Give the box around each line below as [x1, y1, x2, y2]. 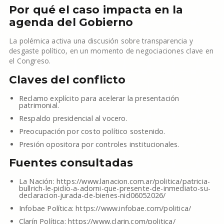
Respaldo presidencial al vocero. [18, 113, 127, 123]
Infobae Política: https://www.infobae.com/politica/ [18, 203, 191, 213]
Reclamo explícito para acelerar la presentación [18, 93, 179, 103]
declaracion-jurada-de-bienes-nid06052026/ [18, 190, 166, 200]
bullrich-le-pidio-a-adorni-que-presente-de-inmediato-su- [18, 183, 211, 193]
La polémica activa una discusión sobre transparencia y [8, 36, 193, 45]
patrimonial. [18, 100, 59, 110]
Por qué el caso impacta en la [8, 3, 183, 16]
